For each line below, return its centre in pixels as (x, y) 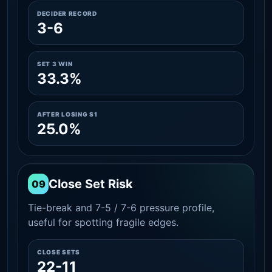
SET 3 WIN (55, 63)
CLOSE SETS (59, 252)
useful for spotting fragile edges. (103, 222)
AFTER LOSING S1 (67, 114)
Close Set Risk (91, 184)
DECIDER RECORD (67, 13)
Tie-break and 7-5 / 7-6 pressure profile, (121, 207)
